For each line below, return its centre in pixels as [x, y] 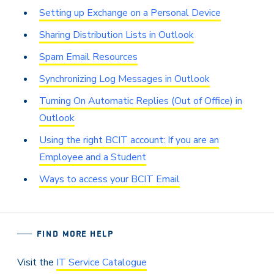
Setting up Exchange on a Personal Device [130, 13]
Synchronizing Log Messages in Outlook [124, 79]
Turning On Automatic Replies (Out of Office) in [141, 101]
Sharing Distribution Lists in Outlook [117, 35]
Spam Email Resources [88, 57]
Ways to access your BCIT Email [109, 179]
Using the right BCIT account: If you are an [129, 140]
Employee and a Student [93, 157]
